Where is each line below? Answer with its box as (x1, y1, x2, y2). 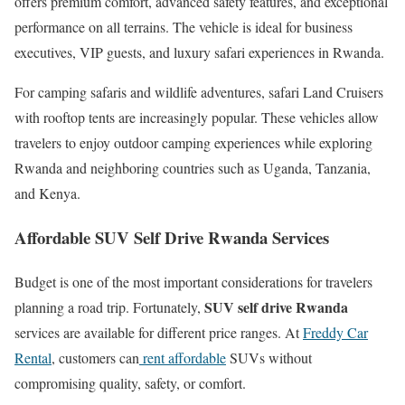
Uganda (263, 158, 308, 178)
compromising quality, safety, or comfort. (14, 372, 246, 392)
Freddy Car (303, 322, 368, 342)
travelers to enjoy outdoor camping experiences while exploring (14, 133, 372, 153)
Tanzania (316, 158, 367, 178)
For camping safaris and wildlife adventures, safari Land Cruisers (14, 82, 383, 102)
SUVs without (226, 347, 312, 367)
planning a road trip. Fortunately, (14, 297, 204, 316)
